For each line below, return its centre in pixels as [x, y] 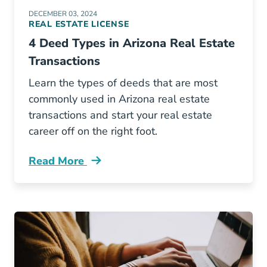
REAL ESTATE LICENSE [79, 24]
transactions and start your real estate [120, 115]
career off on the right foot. [93, 131]
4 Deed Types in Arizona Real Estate [132, 43]
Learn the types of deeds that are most [123, 83]
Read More [58, 161]
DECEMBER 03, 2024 [63, 14]
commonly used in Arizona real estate [119, 99]
